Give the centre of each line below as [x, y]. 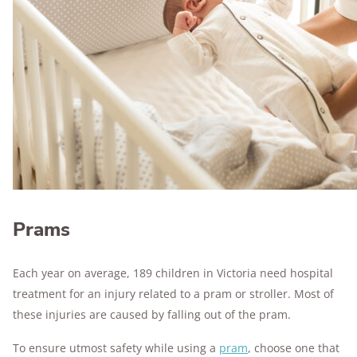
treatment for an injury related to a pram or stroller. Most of [173, 294]
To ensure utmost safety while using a [116, 348]
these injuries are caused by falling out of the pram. [152, 314]
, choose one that [294, 348]
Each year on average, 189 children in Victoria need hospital [173, 273]
